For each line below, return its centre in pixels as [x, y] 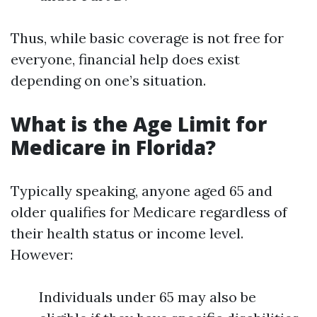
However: [42, 254]
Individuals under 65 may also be [148, 297]
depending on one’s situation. [108, 80]
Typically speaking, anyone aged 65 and [142, 191]
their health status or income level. [127, 233]
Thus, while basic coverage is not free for [147, 38]
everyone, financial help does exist [125, 59]
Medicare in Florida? [113, 147]
